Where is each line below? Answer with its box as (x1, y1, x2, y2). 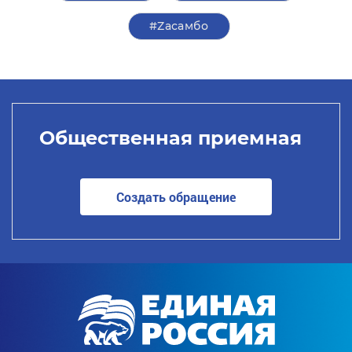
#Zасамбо (148, 19, 209, 33)
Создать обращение (116, 188, 236, 205)
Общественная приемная (38, 126, 302, 149)
